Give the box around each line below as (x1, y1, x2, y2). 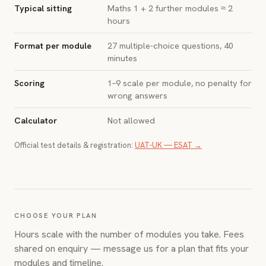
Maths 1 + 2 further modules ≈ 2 (107, 2, 233, 14)
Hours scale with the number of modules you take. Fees (14, 228, 244, 240)
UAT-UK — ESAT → (135, 140, 202, 150)
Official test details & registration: (14, 140, 133, 150)
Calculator (14, 115, 57, 126)
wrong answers (107, 90, 167, 101)
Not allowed (107, 115, 155, 126)
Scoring (14, 77, 45, 88)
